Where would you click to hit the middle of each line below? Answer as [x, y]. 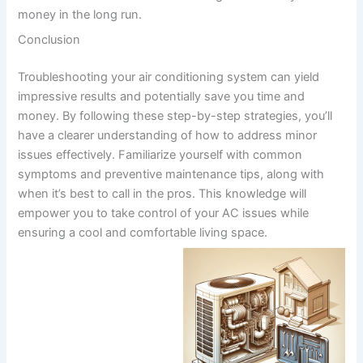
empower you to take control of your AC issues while [164, 213]
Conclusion [49, 40]
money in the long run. [80, 14]
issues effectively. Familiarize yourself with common [160, 154]
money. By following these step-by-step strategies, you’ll [175, 115]
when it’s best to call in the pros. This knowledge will [162, 193]
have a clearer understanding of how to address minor [168, 135]
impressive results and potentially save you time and [162, 96]
